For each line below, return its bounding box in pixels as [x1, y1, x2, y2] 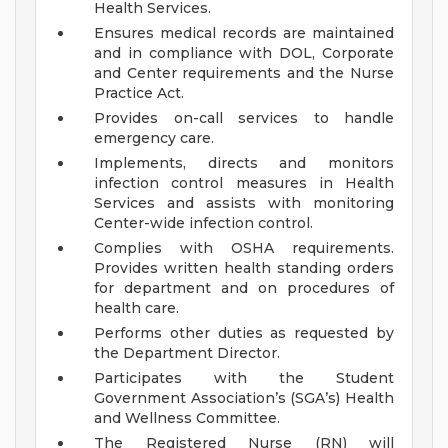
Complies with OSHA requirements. [94, 239, 394, 258]
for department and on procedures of [94, 279, 394, 298]
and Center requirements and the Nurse [94, 64, 394, 83]
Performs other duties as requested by [94, 324, 394, 343]
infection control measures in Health [94, 174, 394, 193]
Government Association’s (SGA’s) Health [94, 389, 394, 408]
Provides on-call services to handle [94, 109, 394, 128]
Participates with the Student [94, 369, 394, 388]
